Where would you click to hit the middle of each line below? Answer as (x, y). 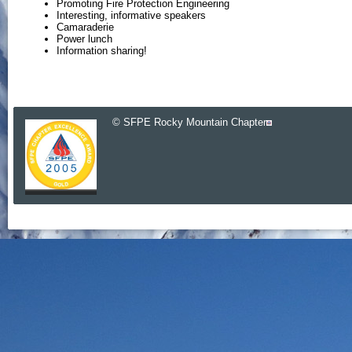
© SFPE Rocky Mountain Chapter (189, 122)
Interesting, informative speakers (131, 16)
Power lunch (84, 39)
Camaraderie (85, 27)
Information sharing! (102, 51)
